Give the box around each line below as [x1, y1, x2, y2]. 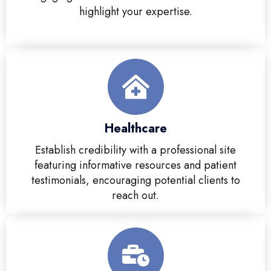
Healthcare [104, 119, 167, 138]
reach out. [112, 188, 159, 204]
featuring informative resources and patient [34, 157, 237, 174]
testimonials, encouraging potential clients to [31, 172, 240, 189]
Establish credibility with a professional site [35, 142, 236, 158]
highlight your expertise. [79, 4, 192, 20]
